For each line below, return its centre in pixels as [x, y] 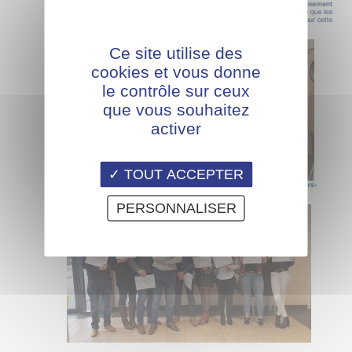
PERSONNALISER [176, 208]
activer [176, 128]
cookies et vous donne [176, 71]
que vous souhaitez [176, 109]
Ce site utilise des [176, 53]
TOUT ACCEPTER [182, 174]
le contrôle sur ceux [176, 90]
